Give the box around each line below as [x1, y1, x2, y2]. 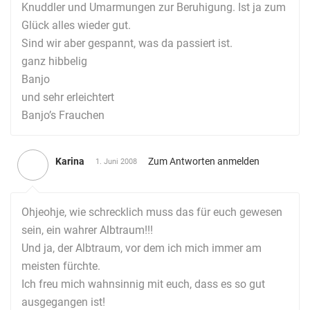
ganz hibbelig [21, 55, 87, 68]
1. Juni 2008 [95, 157, 137, 166]
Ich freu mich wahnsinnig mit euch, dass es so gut [21, 277, 265, 291]
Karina [55, 156, 84, 167]
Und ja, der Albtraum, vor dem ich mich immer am [21, 241, 262, 255]
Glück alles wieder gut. [21, 19, 131, 32]
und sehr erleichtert [21, 91, 114, 104]
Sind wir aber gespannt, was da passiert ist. [21, 37, 232, 50]
